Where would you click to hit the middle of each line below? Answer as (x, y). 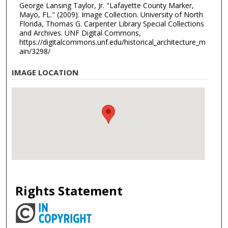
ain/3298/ (35, 51)
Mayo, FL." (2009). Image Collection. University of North (111, 14)
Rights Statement (69, 191)
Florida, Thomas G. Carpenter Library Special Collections (111, 23)
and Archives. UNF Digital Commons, (80, 33)
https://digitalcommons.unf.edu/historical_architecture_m (112, 42)
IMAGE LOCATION (45, 73)
